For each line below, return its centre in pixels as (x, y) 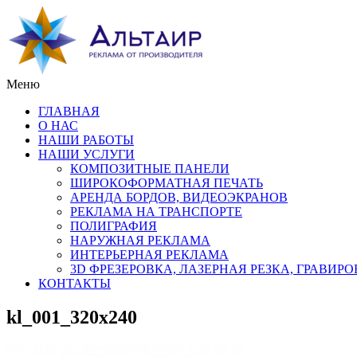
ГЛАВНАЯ (69, 111)
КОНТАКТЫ (75, 283)
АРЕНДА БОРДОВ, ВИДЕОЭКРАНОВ (179, 197)
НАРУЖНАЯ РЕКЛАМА (140, 240)
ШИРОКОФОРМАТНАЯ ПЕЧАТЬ (167, 183)
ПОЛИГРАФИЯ (114, 226)
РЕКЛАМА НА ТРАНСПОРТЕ (156, 212)
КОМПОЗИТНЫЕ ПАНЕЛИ (150, 169)
